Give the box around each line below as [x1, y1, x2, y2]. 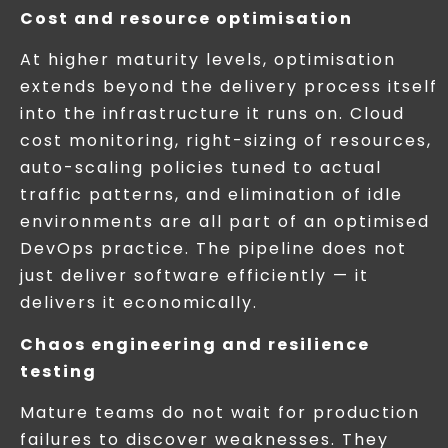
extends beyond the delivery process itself [20, 75, 438, 99]
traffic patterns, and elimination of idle [20, 183, 403, 207]
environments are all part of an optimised [20, 210, 430, 234]
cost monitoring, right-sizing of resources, [20, 129, 432, 153]
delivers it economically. [20, 291, 258, 315]
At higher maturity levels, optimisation [20, 48, 396, 72]
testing [20, 359, 97, 383]
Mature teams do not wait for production [20, 400, 420, 424]
